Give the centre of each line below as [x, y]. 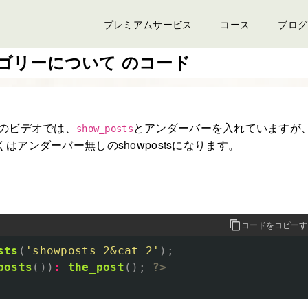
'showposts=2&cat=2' [93, 251]
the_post [96, 267]
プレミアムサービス [148, 24]
